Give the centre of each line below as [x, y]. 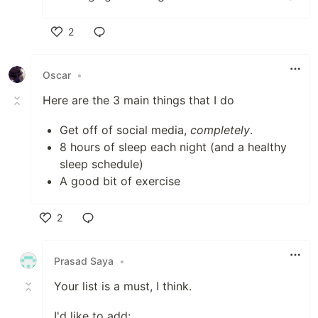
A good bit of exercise [120, 181]
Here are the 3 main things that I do [138, 100]
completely [220, 130]
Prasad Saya [84, 261]
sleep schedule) [102, 164]
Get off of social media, [125, 130]
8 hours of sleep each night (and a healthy [173, 147]
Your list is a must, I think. [123, 286]
